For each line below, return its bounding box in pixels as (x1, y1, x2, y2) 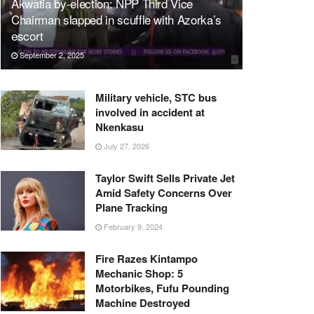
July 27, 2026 (102, 139, 149, 151)
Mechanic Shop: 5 (95, 265, 183, 281)
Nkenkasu (95, 118, 144, 135)
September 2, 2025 (18, 48, 84, 60)
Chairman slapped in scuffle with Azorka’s (11, 10, 222, 28)
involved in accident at (95, 104, 205, 120)
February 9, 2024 (102, 220, 163, 232)
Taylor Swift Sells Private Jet (95, 170, 235, 186)
